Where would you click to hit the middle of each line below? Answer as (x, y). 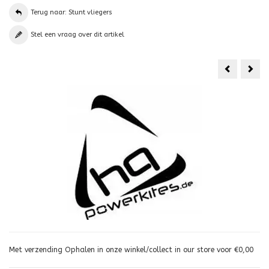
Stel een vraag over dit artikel (77, 35)
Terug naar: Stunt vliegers (71, 13)
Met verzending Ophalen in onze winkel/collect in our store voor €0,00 (131, 250)
